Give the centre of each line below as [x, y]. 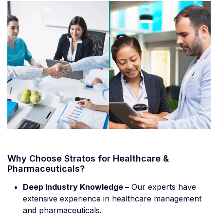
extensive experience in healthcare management [112, 199]
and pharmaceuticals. [62, 210]
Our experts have [163, 187]
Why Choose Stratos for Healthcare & [88, 159]
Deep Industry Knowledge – [76, 187]
